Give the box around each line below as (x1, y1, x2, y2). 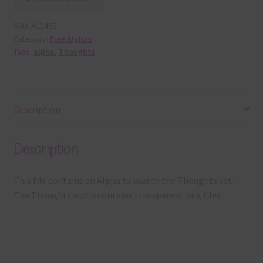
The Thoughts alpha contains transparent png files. (13, 189, 222, 201)
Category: (13, 33, 50, 45)
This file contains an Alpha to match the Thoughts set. (13, 174, 234, 187)
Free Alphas (49, 33, 92, 45)
